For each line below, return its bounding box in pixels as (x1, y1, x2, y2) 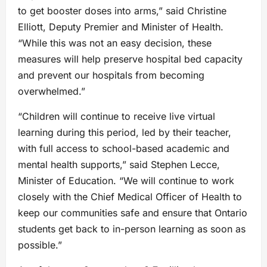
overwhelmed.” (18, 85, 85, 98)
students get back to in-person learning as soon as (18, 223, 246, 235)
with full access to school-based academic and (18, 142, 229, 155)
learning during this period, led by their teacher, (18, 126, 231, 139)
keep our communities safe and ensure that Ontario (18, 207, 247, 219)
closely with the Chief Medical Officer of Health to (18, 191, 242, 203)
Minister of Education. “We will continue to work (18, 175, 234, 187)
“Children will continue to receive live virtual (18, 110, 215, 123)
